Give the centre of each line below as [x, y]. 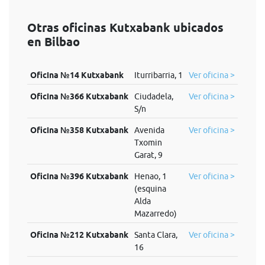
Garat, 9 [148, 155]
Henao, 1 [150, 176]
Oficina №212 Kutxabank [79, 235]
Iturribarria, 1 [158, 75]
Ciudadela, [153, 96]
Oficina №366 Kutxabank [79, 96]
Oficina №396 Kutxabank [79, 176]
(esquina [150, 189]
